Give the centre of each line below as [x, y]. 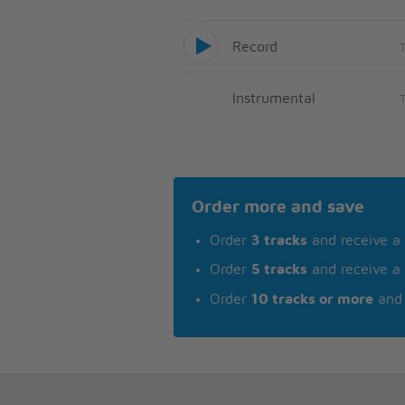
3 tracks [279, 240]
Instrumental [274, 98]
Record [255, 47]
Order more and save [278, 207]
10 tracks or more [312, 299]
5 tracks [279, 270]
